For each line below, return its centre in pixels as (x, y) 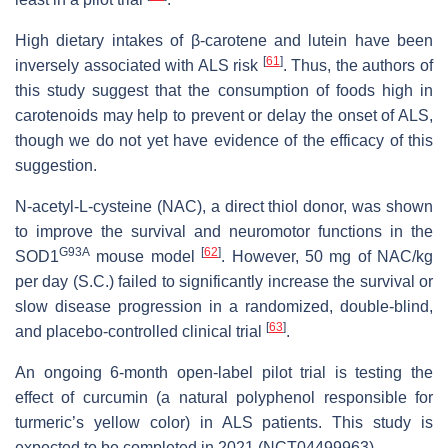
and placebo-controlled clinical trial (140, 331)
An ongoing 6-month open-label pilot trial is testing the (224, 372)
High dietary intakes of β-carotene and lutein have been (224, 40)
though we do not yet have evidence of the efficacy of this (224, 140)
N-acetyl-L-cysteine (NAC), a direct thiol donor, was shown (224, 206)
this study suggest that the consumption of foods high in (224, 90)
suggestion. (56, 165)
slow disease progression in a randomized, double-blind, (224, 306)
